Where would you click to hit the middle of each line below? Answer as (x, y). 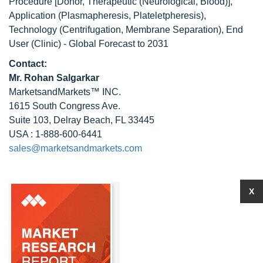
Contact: (28, 64)
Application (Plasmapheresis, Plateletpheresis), (107, 16)
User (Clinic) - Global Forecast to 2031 (89, 44)
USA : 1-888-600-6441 (55, 134)
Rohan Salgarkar (62, 78)
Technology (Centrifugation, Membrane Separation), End (126, 30)
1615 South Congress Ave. (65, 106)
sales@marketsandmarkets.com (75, 148)
